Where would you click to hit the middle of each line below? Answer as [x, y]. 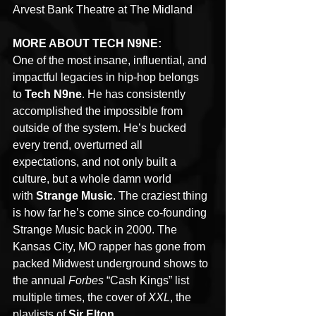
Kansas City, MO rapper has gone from [110, 247]
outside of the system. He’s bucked [101, 128]
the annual [41, 281]
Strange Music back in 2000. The [96, 230]
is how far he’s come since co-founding [111, 213]
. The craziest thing [162, 196]
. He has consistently [135, 95]
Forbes [87, 281]
